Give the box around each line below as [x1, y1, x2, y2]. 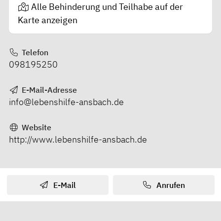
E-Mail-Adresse [19, 84, 77, 95]
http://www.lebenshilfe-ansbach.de [9, 133, 147, 145]
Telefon [19, 47, 48, 57]
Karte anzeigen [18, 14, 77, 26]
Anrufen [154, 180, 185, 190]
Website [19, 122, 51, 132]
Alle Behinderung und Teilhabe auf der [31, 1, 183, 13]
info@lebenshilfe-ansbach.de [9, 96, 124, 108]
